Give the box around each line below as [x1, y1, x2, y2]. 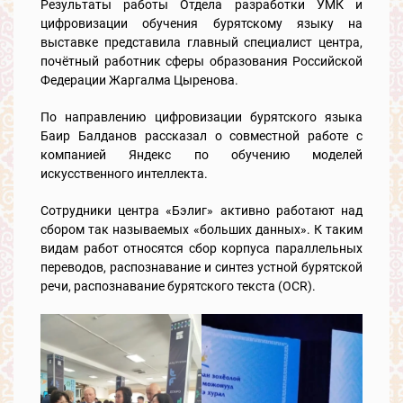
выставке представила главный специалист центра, [40, 34, 363, 49]
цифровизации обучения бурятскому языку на [40, 15, 363, 31]
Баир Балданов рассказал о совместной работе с [40, 128, 363, 143]
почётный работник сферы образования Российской [40, 53, 363, 68]
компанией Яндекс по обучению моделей [40, 147, 363, 162]
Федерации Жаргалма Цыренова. [40, 72, 238, 87]
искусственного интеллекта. [40, 166, 208, 181]
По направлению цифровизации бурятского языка [40, 109, 363, 124]
